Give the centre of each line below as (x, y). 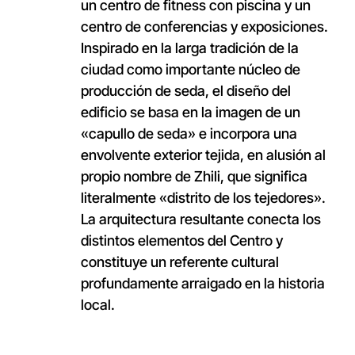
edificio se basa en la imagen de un (190, 113)
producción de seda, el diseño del (185, 91)
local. (97, 305)
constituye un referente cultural (179, 262)
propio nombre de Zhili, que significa (194, 177)
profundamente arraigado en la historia (202, 284)
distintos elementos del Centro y (181, 241)
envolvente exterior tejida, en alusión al (203, 155)
